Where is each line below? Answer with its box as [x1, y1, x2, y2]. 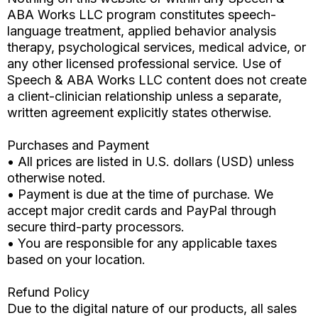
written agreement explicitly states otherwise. [7, 105, 272, 121]
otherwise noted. [7, 170, 106, 186]
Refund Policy [7, 285, 89, 300]
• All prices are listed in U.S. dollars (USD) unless [7, 154, 294, 170]
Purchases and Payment [7, 138, 149, 153]
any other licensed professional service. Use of [7, 56, 282, 72]
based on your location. [7, 252, 146, 268]
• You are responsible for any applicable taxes [7, 236, 277, 251]
